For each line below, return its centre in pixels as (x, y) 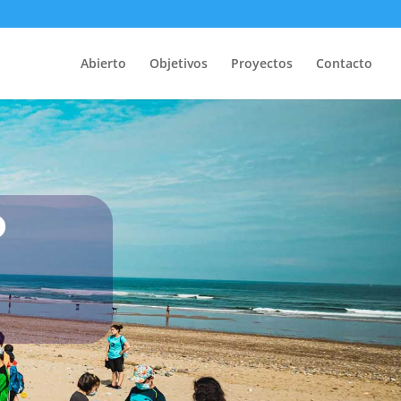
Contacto (344, 63)
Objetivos (179, 63)
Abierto (103, 63)
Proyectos (262, 63)
